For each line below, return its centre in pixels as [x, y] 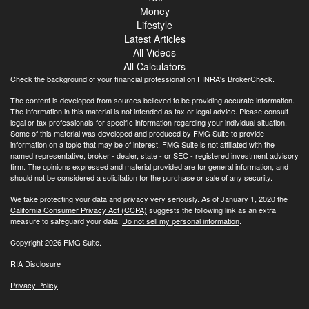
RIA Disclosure [36, 263]
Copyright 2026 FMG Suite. [56, 242]
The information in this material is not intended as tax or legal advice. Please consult [149, 111]
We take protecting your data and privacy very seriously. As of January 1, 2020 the [149, 198]
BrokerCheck [250, 78]
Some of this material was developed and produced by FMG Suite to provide [137, 133]
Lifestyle [154, 24]
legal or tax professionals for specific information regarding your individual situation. [149, 122]
